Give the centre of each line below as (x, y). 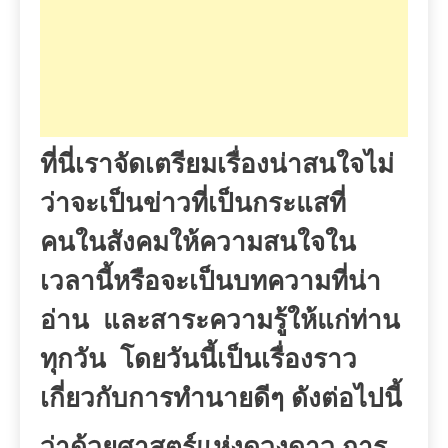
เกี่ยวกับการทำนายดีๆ (162, 399)
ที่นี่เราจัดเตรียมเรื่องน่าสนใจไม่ (217, 165)
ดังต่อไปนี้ (346, 399)
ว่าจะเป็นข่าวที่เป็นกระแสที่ (193, 204)
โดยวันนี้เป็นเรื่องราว (238, 360)
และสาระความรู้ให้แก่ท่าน (251, 321)
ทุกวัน (73, 360)
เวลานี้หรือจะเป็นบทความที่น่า (210, 282)
